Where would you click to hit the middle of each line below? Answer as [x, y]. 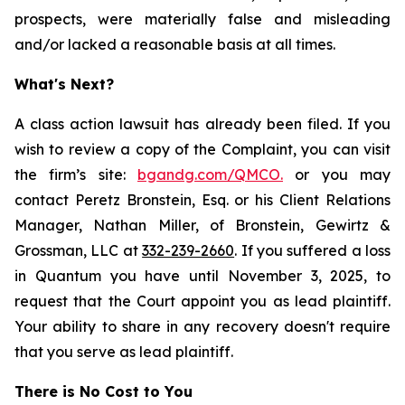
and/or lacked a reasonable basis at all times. [175, 44]
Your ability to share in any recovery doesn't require [202, 326]
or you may [337, 174]
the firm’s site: [76, 174]
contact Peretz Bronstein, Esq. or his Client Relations [202, 200]
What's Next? [64, 84]
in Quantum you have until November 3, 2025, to [202, 276]
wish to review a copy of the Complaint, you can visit [202, 149]
